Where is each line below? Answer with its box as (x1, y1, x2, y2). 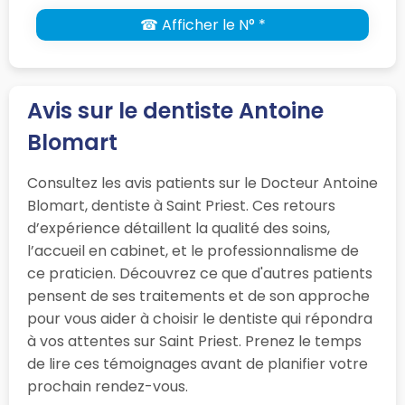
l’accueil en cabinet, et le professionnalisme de (27, 240, 359, 262)
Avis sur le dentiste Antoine (27, 96, 324, 127)
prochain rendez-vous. (27, 376, 188, 398)
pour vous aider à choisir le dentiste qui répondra (27, 308, 372, 330)
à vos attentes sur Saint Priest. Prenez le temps (27, 331, 362, 353)
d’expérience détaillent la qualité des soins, (27, 218, 330, 240)
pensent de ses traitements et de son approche (27, 286, 370, 307)
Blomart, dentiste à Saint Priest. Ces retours (27, 195, 335, 217)
